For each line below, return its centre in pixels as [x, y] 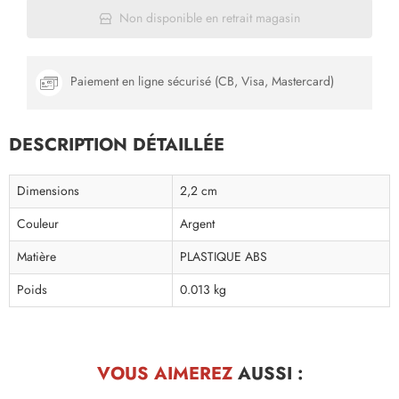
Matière [37, 257]
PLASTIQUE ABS [224, 257]
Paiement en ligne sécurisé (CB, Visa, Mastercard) [200, 82]
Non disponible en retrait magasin [209, 18]
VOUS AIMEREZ [164, 373]
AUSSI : [267, 373]
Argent [197, 224]
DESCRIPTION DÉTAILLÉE [117, 144]
